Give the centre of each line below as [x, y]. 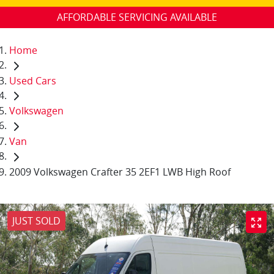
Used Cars [33, 80]
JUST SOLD [36, 220]
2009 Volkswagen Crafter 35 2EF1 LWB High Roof [120, 172]
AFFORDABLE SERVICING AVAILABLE [137, 17]
